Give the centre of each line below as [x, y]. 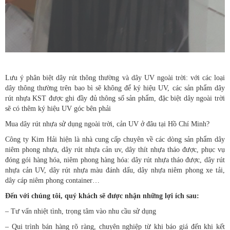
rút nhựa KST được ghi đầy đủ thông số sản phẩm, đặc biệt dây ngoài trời [115, 99]
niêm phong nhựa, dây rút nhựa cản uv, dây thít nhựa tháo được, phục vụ [115, 150]
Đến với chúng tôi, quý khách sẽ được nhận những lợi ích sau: [102, 196]
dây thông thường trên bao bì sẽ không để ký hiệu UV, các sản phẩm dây [115, 88]
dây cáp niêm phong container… [52, 181]
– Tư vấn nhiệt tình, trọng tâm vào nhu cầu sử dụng [81, 212]
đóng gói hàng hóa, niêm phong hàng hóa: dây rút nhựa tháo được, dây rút [115, 160]
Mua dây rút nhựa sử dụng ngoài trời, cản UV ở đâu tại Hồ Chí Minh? [107, 124]
